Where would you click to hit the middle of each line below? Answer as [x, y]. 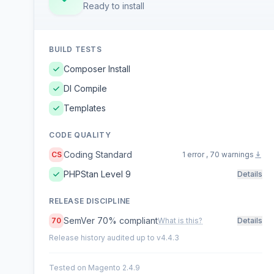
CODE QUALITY [80, 135]
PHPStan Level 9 [97, 174]
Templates [85, 108]
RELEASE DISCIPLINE [90, 201]
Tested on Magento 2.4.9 [94, 268]
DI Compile [85, 88]
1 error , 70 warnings [218, 154]
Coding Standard [98, 154]
